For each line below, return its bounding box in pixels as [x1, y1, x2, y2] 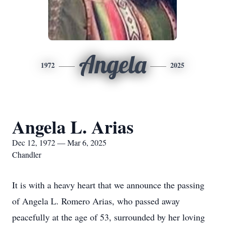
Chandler [12, 149, 41, 160]
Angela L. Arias [12, 114, 134, 140]
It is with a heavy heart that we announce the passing [12, 179, 204, 191]
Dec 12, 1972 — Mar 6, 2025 [12, 137, 106, 148]
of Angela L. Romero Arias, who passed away [12, 195, 180, 207]
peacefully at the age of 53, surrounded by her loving [12, 211, 205, 223]
